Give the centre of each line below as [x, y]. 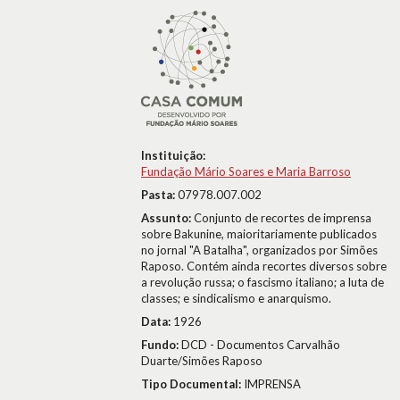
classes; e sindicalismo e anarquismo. [236, 298]
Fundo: [161, 345]
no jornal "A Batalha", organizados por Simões [259, 250]
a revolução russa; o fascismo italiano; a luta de [262, 282]
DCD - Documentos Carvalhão [261, 345]
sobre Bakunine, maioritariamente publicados [259, 234]
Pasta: [159, 195]
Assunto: [167, 218]
